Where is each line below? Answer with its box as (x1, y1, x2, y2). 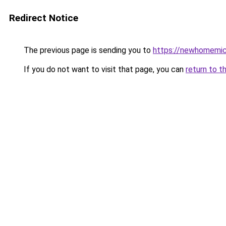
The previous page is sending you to (22, 45, 153, 55)
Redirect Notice (9, 12, 78, 24)
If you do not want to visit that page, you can (22, 65, 186, 74)
